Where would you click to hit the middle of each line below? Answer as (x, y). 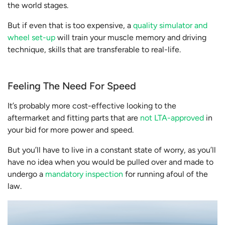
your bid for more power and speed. (72, 130)
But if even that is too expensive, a (70, 26)
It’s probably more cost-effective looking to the (92, 106)
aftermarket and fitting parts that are (74, 118)
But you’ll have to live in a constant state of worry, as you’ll (112, 150)
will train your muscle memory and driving (131, 38)
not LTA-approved (172, 118)
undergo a (26, 174)
